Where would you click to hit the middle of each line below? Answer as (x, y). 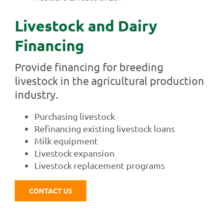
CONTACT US (50, 190)
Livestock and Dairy (86, 26)
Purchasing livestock (74, 116)
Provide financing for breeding (89, 67)
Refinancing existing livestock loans (104, 128)
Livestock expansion (74, 153)
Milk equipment (66, 140)
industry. (36, 94)
